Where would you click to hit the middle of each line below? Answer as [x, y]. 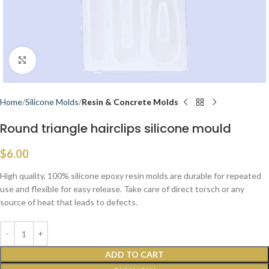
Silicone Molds [52, 102]
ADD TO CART [134, 254]
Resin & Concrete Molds [130, 102]
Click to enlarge [64, 60]
